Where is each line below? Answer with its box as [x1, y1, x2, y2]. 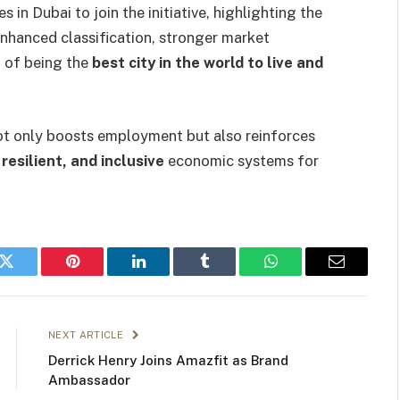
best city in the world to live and [92, 53, 323, 71]
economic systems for [164, 151, 319, 170]
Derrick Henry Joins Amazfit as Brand [48, 352, 288, 368]
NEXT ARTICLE [48, 329, 127, 340]
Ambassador [48, 371, 130, 387]
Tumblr [203, 266, 251, 282]
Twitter [4, 266, 52, 282]
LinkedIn [137, 266, 196, 282]
